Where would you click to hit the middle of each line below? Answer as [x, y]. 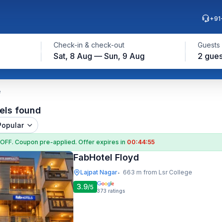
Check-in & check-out [89, 45]
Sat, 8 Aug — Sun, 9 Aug [99, 56]
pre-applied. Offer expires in [83, 142]
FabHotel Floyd [106, 157]
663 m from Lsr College [158, 172]
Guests [209, 45]
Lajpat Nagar [99, 172]
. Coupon [26, 142]
